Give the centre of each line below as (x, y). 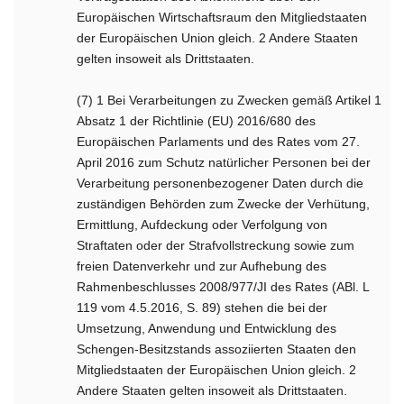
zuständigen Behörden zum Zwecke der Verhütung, (224, 204)
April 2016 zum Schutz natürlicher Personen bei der (224, 162)
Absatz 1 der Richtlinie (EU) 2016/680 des (197, 121)
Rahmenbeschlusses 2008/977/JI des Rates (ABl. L (223, 287)
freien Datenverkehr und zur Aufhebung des (202, 266)
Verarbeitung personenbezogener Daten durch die (220, 183)
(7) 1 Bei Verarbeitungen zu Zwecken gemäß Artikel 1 (230, 100)
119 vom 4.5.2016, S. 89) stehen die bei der (202, 308)
